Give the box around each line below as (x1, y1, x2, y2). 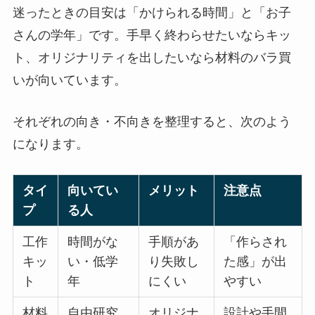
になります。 (12, 136, 89, 151)
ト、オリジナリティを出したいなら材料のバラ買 (12, 50, 291, 65)
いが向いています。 (12, 72, 127, 87)
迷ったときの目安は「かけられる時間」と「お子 (12, 5, 291, 20)
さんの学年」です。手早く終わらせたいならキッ (12, 27, 291, 42)
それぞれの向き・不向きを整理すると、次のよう (12, 114, 291, 129)
